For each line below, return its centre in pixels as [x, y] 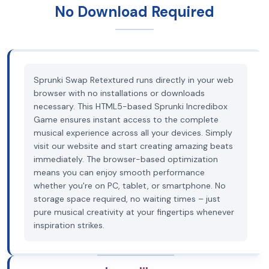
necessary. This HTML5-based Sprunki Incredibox [131, 106]
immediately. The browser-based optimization [126, 159]
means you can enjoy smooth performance [119, 172]
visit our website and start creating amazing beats [133, 146]
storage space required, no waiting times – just [127, 199]
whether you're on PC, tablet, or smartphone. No [130, 186]
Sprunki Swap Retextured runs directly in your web [134, 80]
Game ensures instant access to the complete [126, 119]
